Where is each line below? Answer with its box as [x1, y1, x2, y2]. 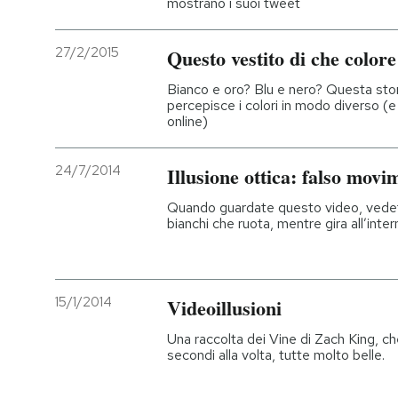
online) [167, 111, 208, 131]
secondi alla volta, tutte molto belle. [167, 345, 385, 364]
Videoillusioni [167, 292, 282, 322]
